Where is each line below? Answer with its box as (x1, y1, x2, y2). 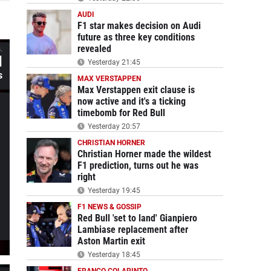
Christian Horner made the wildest (77, 148, 211, 160)
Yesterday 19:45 (85, 186, 140, 195)
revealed (77, 43, 111, 54)
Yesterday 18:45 (85, 250, 140, 259)
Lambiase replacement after (77, 224, 188, 235)
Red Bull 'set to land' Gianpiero (77, 212, 197, 224)
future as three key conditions (77, 31, 195, 43)
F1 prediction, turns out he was (77, 160, 198, 171)
